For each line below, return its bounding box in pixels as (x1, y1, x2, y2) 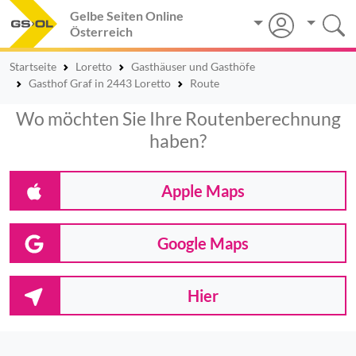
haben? (149, 130, 207, 152)
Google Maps (157, 234, 249, 253)
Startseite (10, 60, 56, 73)
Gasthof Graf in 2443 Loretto (29, 76, 171, 90)
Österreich (70, 24, 133, 39)
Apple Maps (161, 181, 245, 200)
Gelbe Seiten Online (70, 8, 184, 23)
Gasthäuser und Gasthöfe (131, 60, 255, 73)
